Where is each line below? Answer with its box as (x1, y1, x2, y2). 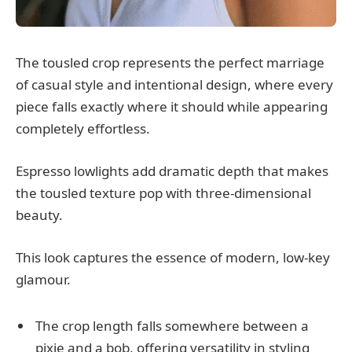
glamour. (16, 270, 71, 289)
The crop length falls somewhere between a (35, 316, 309, 335)
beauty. (16, 206, 63, 225)
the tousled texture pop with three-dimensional (16, 184, 311, 203)
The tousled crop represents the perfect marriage (16, 53, 324, 72)
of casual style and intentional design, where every (16, 75, 333, 94)
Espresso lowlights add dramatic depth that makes (16, 162, 328, 181)
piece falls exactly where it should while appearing (16, 97, 328, 116)
